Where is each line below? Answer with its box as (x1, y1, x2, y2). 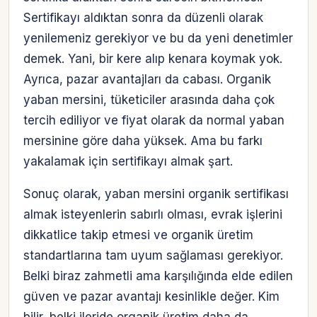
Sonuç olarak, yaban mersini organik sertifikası (23, 187, 289, 202)
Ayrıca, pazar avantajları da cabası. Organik (23, 72, 271, 87)
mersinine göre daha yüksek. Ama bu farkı (23, 134, 263, 149)
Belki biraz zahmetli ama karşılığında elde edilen (23, 269, 293, 284)
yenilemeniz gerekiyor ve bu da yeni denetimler (23, 31, 293, 46)
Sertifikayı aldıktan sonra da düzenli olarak (23, 11, 263, 25)
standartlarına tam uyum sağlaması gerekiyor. (23, 248, 283, 263)
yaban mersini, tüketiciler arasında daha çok (23, 93, 275, 108)
